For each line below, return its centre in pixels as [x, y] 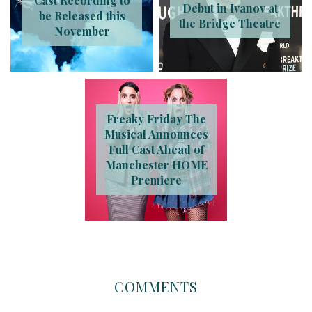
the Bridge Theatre [230, 23]
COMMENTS [156, 287]
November [82, 31]
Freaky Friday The [156, 119]
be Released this [82, 15]
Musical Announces [156, 134]
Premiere [156, 180]
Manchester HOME [156, 165]
